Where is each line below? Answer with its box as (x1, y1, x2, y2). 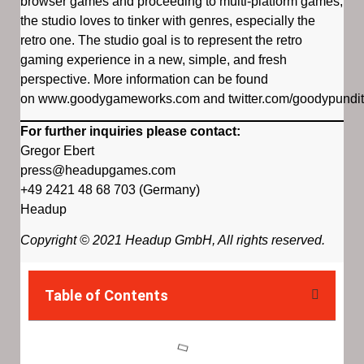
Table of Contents (45, 286, 168, 304)
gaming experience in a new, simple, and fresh (20, 52, 287, 67)
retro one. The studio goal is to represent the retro (20, 32, 302, 47)
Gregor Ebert (20, 144, 94, 158)
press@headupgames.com (20, 163, 175, 178)
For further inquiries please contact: (20, 124, 240, 139)
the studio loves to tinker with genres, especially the (20, 13, 315, 28)
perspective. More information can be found (20, 71, 268, 86)
